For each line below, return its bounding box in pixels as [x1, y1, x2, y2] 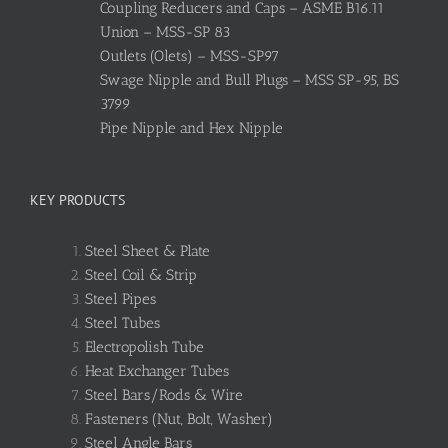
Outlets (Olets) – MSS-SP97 [100, 46, 279, 65]
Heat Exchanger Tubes [85, 361, 229, 380]
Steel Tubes [85, 313, 160, 332]
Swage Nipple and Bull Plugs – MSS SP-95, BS [100, 70, 399, 89]
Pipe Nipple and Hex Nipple [100, 118, 283, 137]
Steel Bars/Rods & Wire [85, 385, 243, 404]
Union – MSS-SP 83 [100, 22, 230, 41]
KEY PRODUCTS [30, 190, 125, 209]
